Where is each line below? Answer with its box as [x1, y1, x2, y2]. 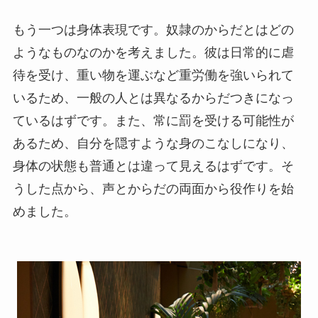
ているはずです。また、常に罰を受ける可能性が [12, 114, 294, 128]
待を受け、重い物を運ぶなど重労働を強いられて [12, 68, 294, 83]
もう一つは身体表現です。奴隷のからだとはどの [12, 23, 294, 38]
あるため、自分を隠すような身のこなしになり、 [12, 136, 294, 151]
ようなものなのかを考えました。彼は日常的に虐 [12, 45, 294, 60]
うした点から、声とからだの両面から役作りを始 [12, 182, 294, 197]
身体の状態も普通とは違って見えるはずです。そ [12, 159, 294, 174]
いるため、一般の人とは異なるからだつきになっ [12, 91, 294, 106]
